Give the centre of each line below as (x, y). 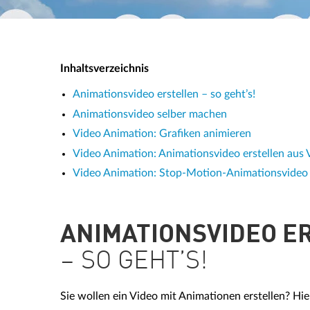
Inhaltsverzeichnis (104, 69)
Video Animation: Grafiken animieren (162, 134)
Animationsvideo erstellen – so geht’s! (164, 94)
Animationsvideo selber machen (150, 114)
